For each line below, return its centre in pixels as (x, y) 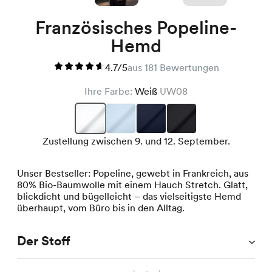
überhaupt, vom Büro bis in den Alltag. (101, 208)
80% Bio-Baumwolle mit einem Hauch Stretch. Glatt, (132, 185)
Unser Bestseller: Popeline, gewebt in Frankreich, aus (133, 174)
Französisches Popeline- (136, 28)
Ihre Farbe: (110, 92)
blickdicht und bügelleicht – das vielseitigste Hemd (129, 197)
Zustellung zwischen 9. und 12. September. (136, 141)
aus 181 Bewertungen (173, 68)
